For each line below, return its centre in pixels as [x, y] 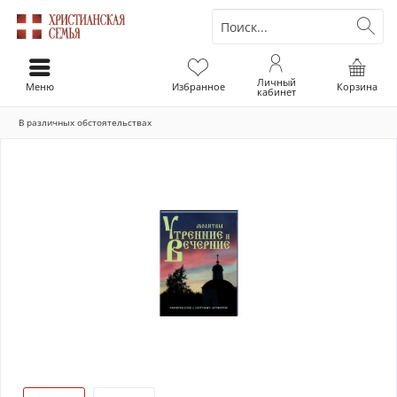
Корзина [357, 86]
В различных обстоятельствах [85, 122]
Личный [276, 82]
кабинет [276, 92]
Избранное [198, 86]
